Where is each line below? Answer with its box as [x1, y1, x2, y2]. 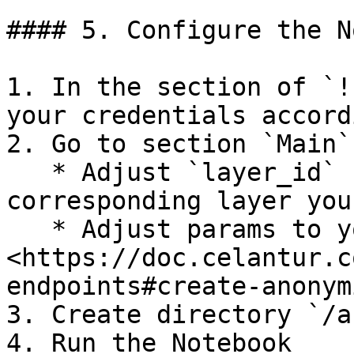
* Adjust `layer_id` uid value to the [6, 158, 51, 186]
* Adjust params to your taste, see [6, 215, 51, 243]
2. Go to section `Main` [6, 130, 352, 158]
